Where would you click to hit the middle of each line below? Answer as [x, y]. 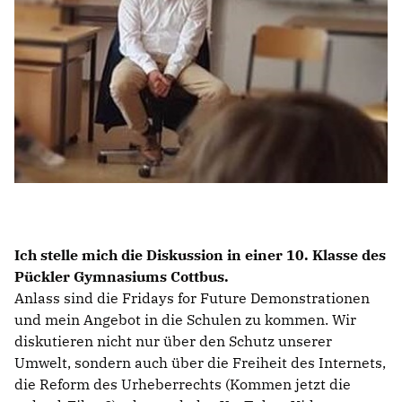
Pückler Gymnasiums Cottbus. [122, 277]
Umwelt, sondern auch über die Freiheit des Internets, [200, 363]
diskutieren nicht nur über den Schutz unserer [173, 341]
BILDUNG [207, 15]
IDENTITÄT [207, 36]
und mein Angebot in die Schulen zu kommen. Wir [185, 320]
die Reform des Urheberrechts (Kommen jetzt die [183, 385]
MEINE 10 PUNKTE [207, 58]
